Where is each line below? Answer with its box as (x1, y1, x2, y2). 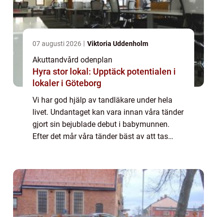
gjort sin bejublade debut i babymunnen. (32, 120, 170, 129)
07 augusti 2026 (32, 40, 83, 48)
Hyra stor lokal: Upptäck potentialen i (32, 66, 176, 77)
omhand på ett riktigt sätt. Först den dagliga (32, 144, 182, 154)
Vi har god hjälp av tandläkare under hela (32, 95, 172, 105)
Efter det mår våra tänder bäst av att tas (32, 132, 168, 141)
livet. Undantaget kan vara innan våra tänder (32, 108, 184, 117)
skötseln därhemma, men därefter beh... (32, 156, 168, 166)
